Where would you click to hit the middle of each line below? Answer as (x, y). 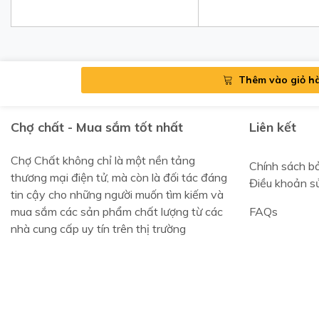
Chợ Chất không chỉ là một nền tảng (103, 160)
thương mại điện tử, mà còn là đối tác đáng (119, 177)
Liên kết (272, 127)
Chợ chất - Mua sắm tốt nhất (97, 127)
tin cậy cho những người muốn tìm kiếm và (117, 194)
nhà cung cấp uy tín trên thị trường (98, 228)
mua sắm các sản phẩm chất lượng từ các (117, 211)
